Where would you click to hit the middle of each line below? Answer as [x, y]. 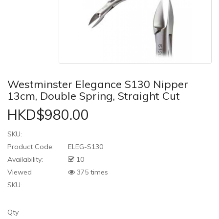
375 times [91, 172]
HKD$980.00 [48, 115]
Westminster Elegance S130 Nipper [98, 84]
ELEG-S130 [85, 147]
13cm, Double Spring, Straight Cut [94, 96]
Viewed [20, 172]
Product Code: [31, 147]
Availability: [25, 160]
